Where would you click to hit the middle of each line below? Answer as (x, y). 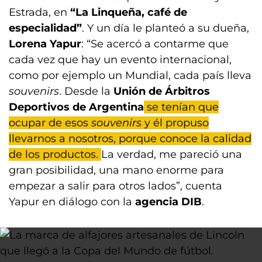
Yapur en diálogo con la (72, 202)
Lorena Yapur (45, 44)
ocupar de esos (50, 123)
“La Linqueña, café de (129, 12)
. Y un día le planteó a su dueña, (166, 28)
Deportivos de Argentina (76, 107)
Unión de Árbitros (162, 91)
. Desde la (86, 91)
